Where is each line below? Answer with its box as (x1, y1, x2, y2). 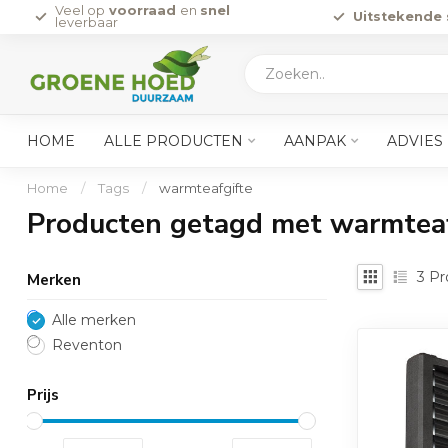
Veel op (55, 3, 105, 18)
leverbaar (55, 15, 118, 30)
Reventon (52, 336, 122, 354)
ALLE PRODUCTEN (104, 132, 243, 150)
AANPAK (284, 132, 346, 150)
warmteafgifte (159, 180, 253, 196)
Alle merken (52, 311, 136, 329)
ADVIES (387, 132, 443, 150)
